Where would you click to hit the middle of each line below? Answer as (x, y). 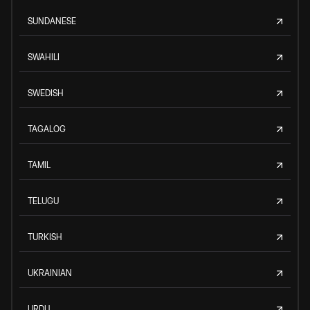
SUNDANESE (52, 21)
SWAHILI (44, 57)
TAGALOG (47, 129)
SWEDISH (46, 93)
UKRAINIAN (50, 273)
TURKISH (45, 237)
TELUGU (43, 201)
